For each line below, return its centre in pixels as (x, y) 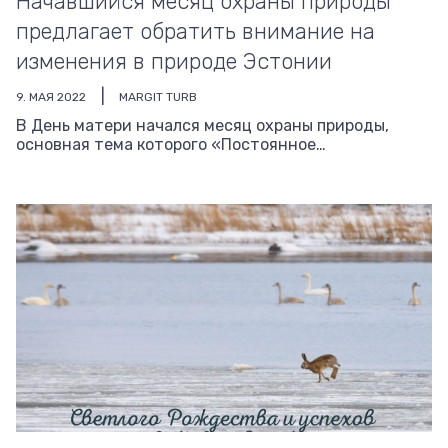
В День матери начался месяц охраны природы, (202, 125)
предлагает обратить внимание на (195, 31)
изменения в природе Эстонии (174, 61)
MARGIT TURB (158, 96)
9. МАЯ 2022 (51, 96)
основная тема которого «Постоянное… (171, 144)
